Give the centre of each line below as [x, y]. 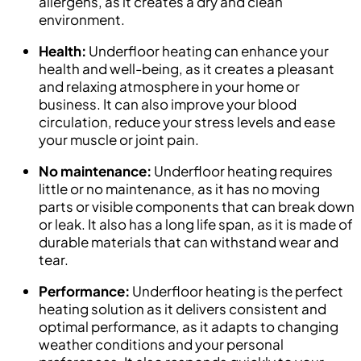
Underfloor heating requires [242, 170]
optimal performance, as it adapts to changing [189, 326]
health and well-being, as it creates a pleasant [187, 68]
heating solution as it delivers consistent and [183, 308]
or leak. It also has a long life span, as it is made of [196, 224]
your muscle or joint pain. [119, 139]
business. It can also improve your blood [168, 104]
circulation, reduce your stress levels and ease [187, 121]
